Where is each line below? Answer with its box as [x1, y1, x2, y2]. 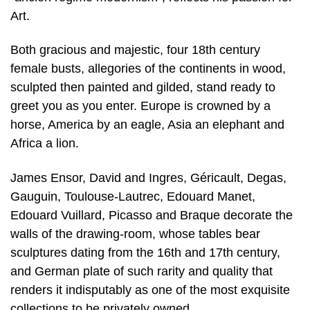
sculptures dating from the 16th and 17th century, [10, 245, 280, 259]
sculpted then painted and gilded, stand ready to [10, 80, 275, 95]
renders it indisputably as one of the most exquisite [10, 282, 290, 297]
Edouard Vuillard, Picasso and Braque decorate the [10, 208, 293, 222]
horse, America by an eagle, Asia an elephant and [10, 118, 284, 132]
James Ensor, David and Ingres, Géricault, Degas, [10, 170, 286, 185]
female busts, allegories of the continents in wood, [10, 62, 286, 76]
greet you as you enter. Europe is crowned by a [10, 99, 271, 113]
